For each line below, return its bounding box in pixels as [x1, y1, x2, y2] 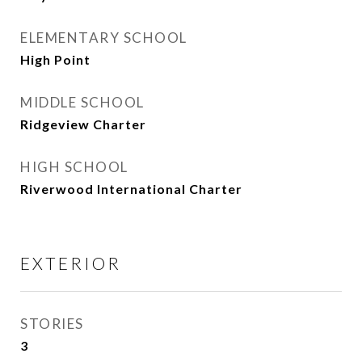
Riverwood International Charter [20, 181, 242, 196]
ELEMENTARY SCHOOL [20, 29, 187, 46]
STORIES [20, 315, 84, 332]
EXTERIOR [20, 253, 121, 273]
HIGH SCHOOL [20, 158, 128, 175]
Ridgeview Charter [20, 116, 146, 132]
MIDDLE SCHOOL [20, 94, 145, 111]
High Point [20, 52, 90, 67]
